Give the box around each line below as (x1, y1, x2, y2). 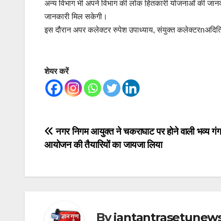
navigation (44, 146, 124, 165)
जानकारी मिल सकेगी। (44, 12, 108, 21)
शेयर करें (44, 67, 69, 76)
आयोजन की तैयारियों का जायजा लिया (44, 140, 162, 150)
